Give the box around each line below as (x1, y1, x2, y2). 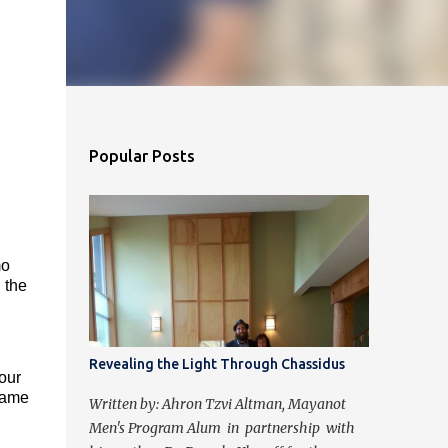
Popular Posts (88, 147, 195, 165)
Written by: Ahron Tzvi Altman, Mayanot (88, 395, 346, 413)
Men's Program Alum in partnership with (88, 419, 355, 437)
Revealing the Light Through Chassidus (88, 356, 345, 372)
